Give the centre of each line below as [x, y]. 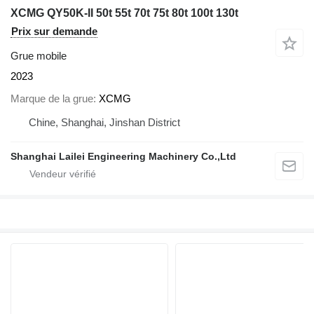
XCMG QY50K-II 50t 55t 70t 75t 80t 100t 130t [124, 13]
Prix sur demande [54, 31]
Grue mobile [39, 55]
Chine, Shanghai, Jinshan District [104, 123]
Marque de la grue [52, 99]
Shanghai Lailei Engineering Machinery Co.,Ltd [123, 157]
